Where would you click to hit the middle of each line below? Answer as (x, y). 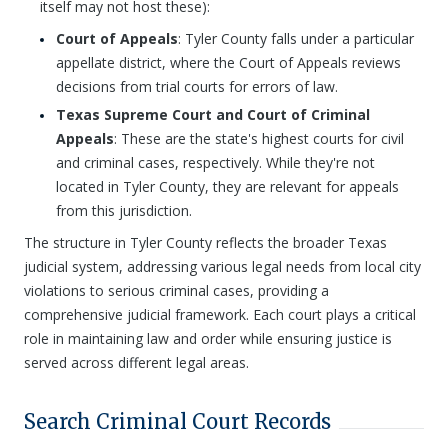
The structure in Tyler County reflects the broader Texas (205, 242)
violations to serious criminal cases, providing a (176, 290)
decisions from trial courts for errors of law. (197, 86)
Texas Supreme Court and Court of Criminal (213, 114)
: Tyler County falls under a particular (296, 38)
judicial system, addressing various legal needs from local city (222, 266)
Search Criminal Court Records (177, 421)
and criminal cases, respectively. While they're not (215, 162)
